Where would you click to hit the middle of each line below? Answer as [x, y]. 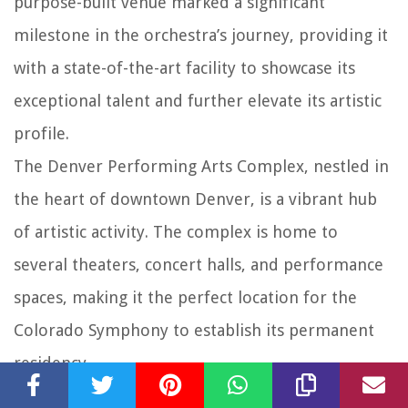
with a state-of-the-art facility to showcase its [184, 67]
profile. [41, 133]
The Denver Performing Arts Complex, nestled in [201, 166]
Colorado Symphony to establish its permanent [194, 330]
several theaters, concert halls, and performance [199, 264]
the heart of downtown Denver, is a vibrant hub [195, 199]
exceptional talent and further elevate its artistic [198, 100]
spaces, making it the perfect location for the [185, 297]
